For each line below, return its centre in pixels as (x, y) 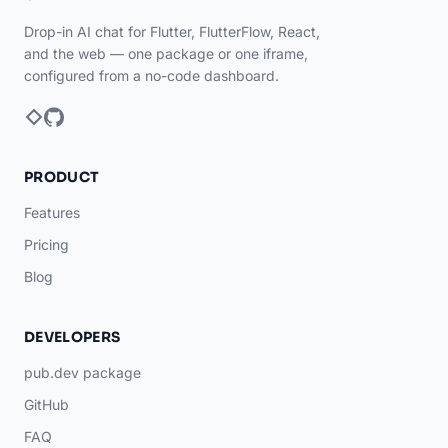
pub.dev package (82, 373)
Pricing (46, 245)
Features (52, 213)
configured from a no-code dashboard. (151, 76)
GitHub (46, 405)
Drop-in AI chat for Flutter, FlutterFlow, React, (172, 32)
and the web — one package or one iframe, (166, 54)
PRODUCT (62, 177)
